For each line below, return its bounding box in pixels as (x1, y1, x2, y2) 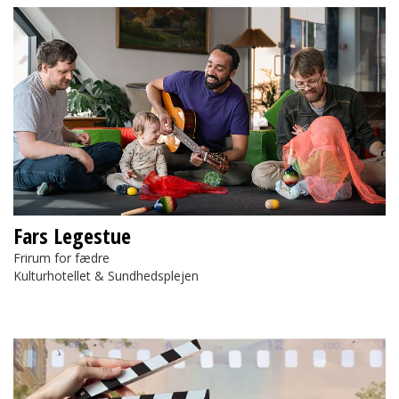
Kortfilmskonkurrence (13, 338, 137, 356)
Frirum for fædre (13, 249, 110, 267)
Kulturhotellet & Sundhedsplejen (13, 267, 199, 285)
